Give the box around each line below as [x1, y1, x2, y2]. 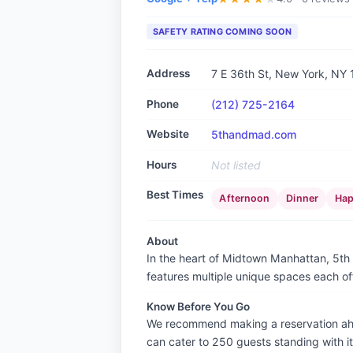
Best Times [147, 188, 203, 202]
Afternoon [219, 192, 270, 205]
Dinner [286, 192, 319, 205]
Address [147, 66, 190, 80]
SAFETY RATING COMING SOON [153, 25, 292, 37]
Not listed [211, 158, 261, 172]
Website [147, 128, 189, 141]
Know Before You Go [147, 300, 250, 314]
